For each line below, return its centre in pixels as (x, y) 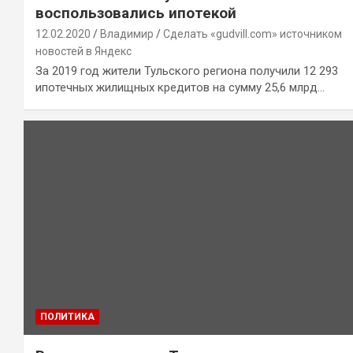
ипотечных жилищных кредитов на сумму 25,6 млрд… (180, 88)
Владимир (127, 34)
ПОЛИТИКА (67, 316)
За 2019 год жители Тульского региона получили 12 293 (187, 71)
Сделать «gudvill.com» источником (253, 34)
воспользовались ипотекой (136, 13)
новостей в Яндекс (84, 52)
